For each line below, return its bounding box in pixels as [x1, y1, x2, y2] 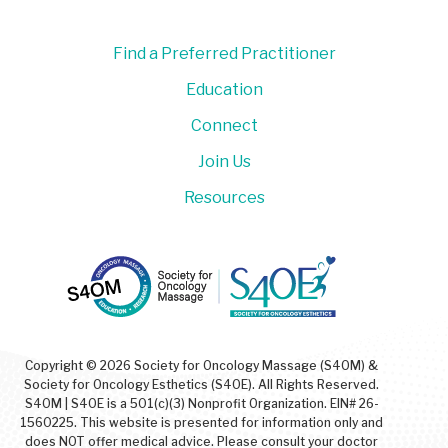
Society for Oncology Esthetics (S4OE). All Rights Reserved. [24, 377, 379, 393]
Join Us [197, 152, 251, 172]
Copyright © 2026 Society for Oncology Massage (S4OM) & [25, 358, 378, 374]
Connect [190, 116, 258, 136]
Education [185, 80, 263, 100]
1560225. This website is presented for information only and [20, 415, 383, 431]
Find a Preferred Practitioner [112, 44, 336, 64]
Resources [183, 188, 265, 208]
